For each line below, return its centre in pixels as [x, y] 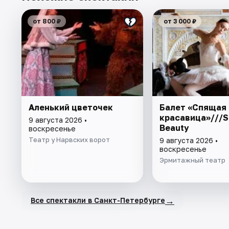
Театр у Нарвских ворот [69, 139]
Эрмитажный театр [192, 160]
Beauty [174, 128]
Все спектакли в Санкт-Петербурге [98, 200]
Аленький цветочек [71, 107]
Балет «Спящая [193, 107]
